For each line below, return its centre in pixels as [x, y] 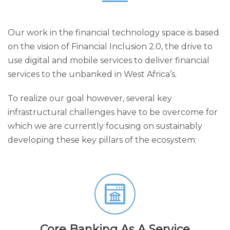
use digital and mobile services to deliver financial [109, 60]
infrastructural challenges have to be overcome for [113, 112]
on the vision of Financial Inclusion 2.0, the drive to [110, 46]
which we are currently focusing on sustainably [105, 126]
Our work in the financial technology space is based [113, 33]
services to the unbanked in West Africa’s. [92, 74]
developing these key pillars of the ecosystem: [102, 140]
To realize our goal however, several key [90, 98]
